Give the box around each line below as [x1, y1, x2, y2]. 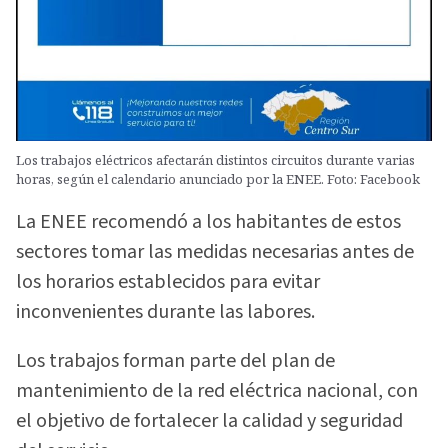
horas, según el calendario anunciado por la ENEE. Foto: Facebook [16, 169, 420, 188]
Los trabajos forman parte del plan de [16, 346, 335, 375]
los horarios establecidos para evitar [16, 268, 320, 297]
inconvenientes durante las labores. [16, 298, 315, 327]
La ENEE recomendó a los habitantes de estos [16, 208, 401, 237]
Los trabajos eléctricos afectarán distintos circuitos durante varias [16, 150, 415, 169]
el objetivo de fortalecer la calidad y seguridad [16, 406, 403, 435]
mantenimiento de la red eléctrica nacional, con [16, 376, 418, 405]
